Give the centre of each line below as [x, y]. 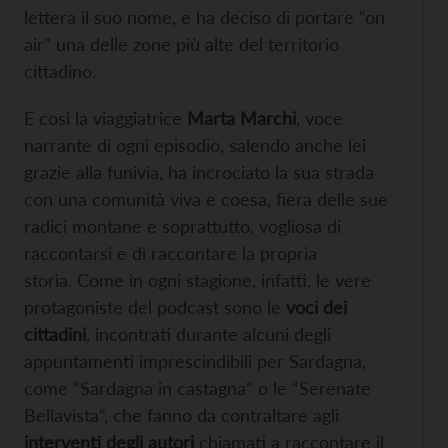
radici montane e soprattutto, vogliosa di [182, 226]
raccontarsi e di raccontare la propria [170, 253]
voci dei [316, 307]
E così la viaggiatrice [105, 118]
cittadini [55, 334]
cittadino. [60, 71]
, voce [319, 118]
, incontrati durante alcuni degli [208, 334]
